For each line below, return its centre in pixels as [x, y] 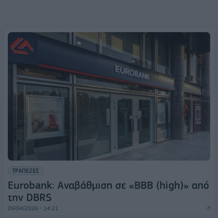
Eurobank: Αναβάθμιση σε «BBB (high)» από [109, 185]
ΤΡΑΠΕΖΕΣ [26, 171]
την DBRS [30, 198]
